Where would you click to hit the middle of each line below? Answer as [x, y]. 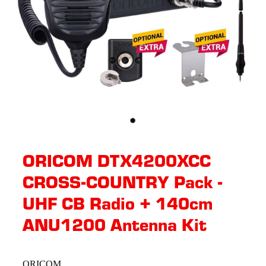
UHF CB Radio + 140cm [118, 202]
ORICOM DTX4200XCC [117, 160]
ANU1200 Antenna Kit [115, 224]
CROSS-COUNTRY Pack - [122, 181]
